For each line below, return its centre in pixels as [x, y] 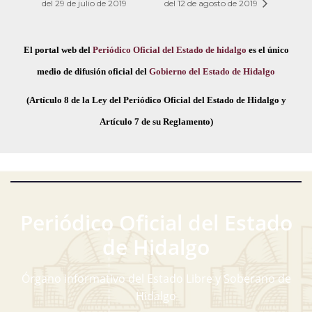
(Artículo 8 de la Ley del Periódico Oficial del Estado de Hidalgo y [156, 100]
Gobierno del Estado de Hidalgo [212, 71]
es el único [267, 49]
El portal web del [58, 49]
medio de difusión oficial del [93, 71]
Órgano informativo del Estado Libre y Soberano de [156, 278]
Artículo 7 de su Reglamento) [156, 121]
